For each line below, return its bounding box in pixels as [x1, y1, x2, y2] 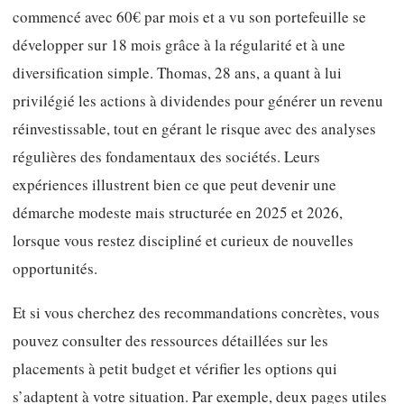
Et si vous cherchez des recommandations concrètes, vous [13, 301, 380, 323]
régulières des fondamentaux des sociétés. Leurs [13, 146, 320, 168]
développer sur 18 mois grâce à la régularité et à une [13, 34, 345, 56]
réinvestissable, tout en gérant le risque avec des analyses [13, 118, 376, 140]
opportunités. [13, 258, 97, 280]
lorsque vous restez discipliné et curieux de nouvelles [13, 230, 353, 252]
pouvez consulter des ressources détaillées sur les [13, 329, 328, 351]
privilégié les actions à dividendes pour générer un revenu [13, 90, 383, 112]
